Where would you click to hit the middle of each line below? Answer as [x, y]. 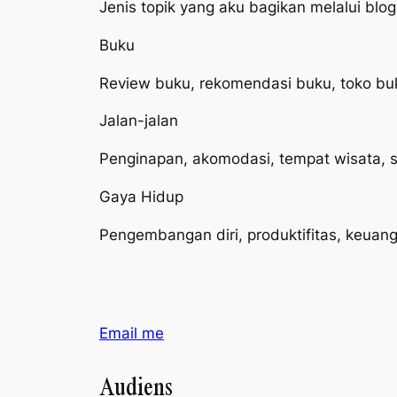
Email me [132, 334]
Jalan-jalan [139, 121]
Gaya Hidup [141, 196]
